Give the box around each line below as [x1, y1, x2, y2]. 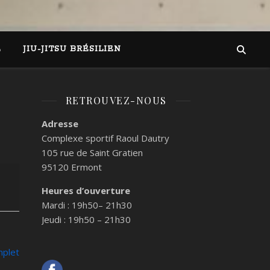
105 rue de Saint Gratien [42, 146, 143, 159]
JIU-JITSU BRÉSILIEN [22, 44, 121, 54]
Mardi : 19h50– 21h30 [42, 199, 132, 211]
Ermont [71, 161, 102, 173]
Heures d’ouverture [42, 184, 130, 196]
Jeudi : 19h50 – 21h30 [42, 213, 131, 225]
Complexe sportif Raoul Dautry [42, 132, 169, 144]
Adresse [42, 118, 78, 130]
